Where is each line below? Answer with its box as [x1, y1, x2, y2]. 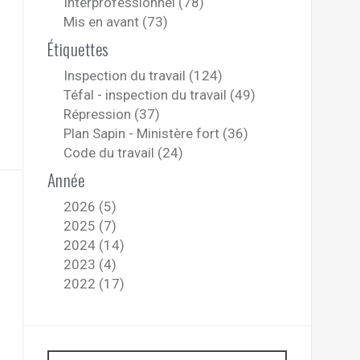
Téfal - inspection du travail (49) [63, 87, 256, 104]
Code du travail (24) [63, 145, 183, 162]
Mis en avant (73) [63, 14, 168, 31]
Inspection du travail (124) [63, 67, 223, 84]
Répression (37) [63, 106, 160, 123]
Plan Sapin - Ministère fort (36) [63, 125, 248, 142]
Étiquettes [47, 36, 109, 62]
